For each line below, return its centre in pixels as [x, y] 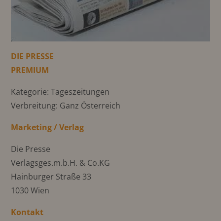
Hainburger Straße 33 [51, 176]
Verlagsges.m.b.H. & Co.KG [61, 163]
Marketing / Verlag [48, 127]
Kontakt [27, 212]
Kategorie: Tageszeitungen [60, 92]
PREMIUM [30, 70]
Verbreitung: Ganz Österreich [66, 105]
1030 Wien [30, 190]
